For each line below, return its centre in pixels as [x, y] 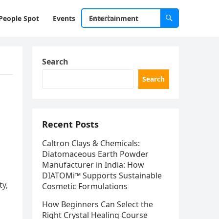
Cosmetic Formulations [85, 186]
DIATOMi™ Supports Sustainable [102, 175]
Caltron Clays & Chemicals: [91, 143]
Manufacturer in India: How [93, 165]
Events [64, 18]
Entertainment [114, 18]
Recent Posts [70, 124]
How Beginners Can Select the [98, 204]
